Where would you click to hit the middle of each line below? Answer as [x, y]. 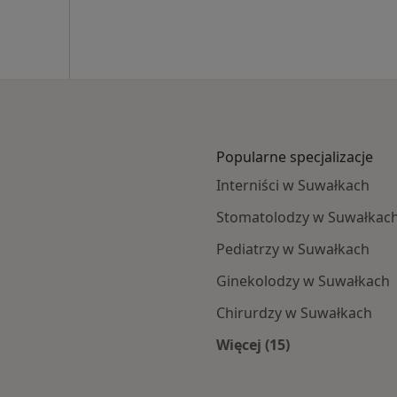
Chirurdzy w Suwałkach [294, 313]
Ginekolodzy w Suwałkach [303, 281]
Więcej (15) [253, 345]
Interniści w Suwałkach [293, 186]
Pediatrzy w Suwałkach [293, 249]
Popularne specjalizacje [295, 157]
